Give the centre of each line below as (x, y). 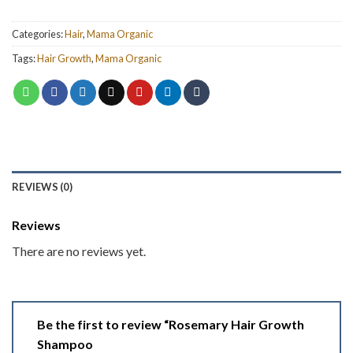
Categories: (38, 33)
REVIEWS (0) (42, 187)
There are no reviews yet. (79, 251)
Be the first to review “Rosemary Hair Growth (171, 325)
